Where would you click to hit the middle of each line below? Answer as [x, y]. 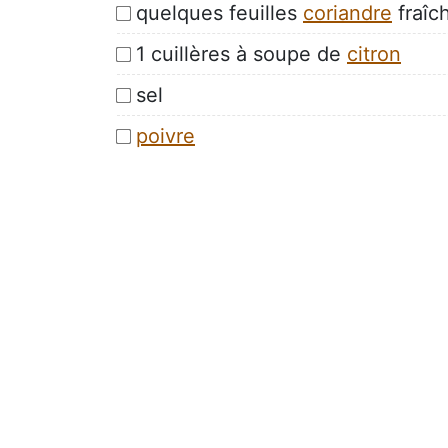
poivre [165, 135]
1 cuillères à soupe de [241, 53]
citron [374, 53]
